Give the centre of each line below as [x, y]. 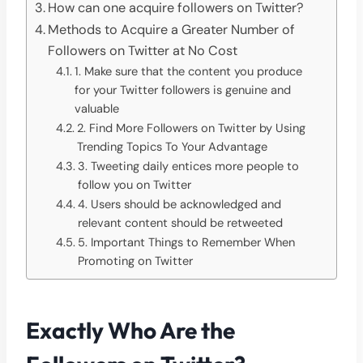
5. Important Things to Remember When [186, 242]
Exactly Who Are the [130, 330]
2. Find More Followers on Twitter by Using [191, 128]
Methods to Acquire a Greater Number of [172, 29]
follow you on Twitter [134, 184]
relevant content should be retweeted [180, 222]
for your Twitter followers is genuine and [182, 90]
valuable [96, 108]
